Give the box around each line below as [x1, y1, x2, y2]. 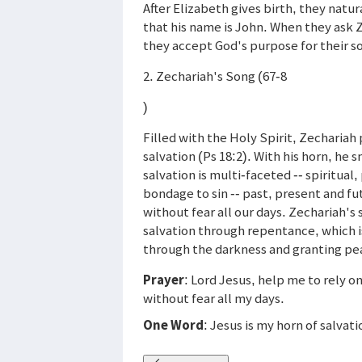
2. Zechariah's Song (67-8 [143, 66, 287, 85]
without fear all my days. [143, 288, 284, 307]
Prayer [143, 270, 184, 288]
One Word [143, 315, 204, 334]
